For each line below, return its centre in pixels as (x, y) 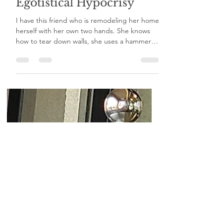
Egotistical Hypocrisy (75, 17)
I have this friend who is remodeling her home (87, 34)
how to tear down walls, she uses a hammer (83, 55)
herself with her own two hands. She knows (83, 45)
